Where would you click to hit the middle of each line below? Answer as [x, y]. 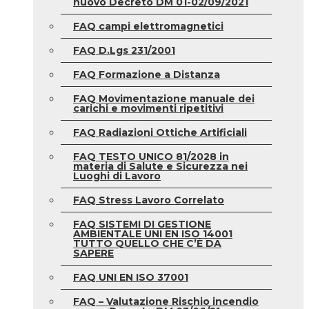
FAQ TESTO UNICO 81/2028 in [151, 157]
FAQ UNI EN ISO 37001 [131, 277]
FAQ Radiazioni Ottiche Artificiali [160, 132]
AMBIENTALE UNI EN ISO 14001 [153, 234]
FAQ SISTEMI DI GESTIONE [142, 224]
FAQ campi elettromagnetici [148, 26]
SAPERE [93, 253]
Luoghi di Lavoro [117, 176]
